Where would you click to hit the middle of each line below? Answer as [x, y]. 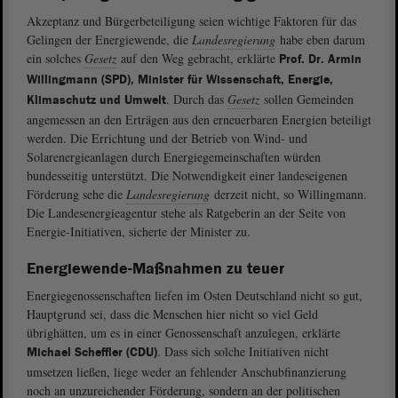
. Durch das [197, 99]
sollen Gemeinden [307, 99]
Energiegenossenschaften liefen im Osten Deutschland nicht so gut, [195, 295]
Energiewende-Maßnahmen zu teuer [155, 268]
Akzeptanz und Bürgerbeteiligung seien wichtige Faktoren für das [191, 20]
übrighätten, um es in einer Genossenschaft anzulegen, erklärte [183, 332]
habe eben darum [321, 39]
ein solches [56, 58]
